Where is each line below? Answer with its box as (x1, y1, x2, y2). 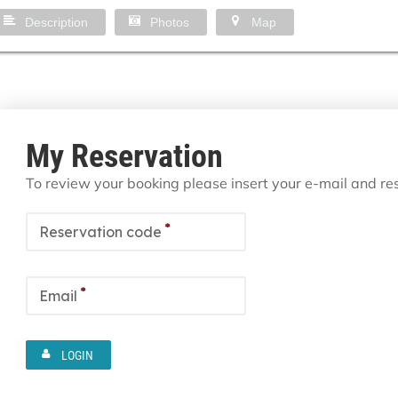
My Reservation (26, 133, 223, 176)
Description (24, 15, 88, 29)
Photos (149, 15, 189, 29)
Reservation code (39, 223, 162, 242)
